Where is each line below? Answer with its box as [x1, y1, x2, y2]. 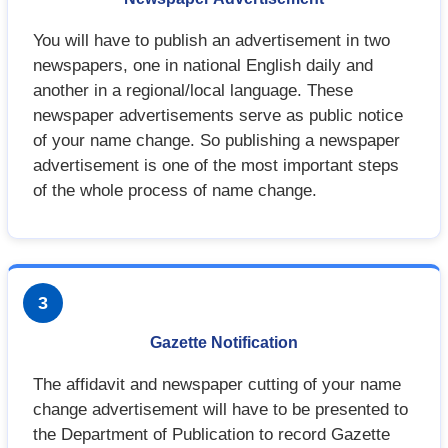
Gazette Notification [150, 334, 298, 352]
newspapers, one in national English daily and [33, 56, 374, 76]
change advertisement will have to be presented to [33, 400, 409, 420]
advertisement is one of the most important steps [33, 156, 400, 176]
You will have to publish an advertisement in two [33, 31, 391, 51]
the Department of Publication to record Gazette [33, 425, 391, 445]
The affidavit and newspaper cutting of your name [33, 375, 402, 395]
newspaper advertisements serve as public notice [33, 106, 404, 126]
